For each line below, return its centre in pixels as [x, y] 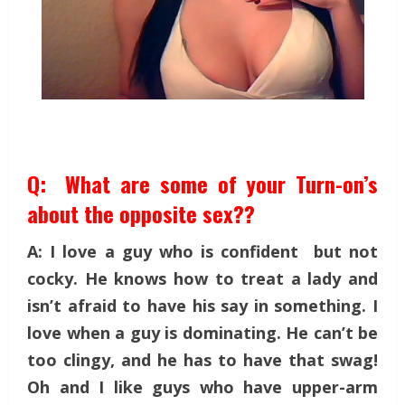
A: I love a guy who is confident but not [202, 251]
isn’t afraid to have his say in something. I [202, 305]
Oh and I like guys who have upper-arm [202, 386]
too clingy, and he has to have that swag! [202, 359]
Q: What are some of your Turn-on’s [202, 183]
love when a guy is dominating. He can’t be [202, 332]
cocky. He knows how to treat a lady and [202, 278]
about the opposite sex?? [141, 213]
